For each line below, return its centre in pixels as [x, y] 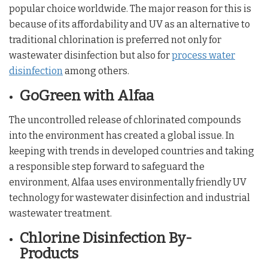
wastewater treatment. [60, 213]
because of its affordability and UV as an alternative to [130, 24]
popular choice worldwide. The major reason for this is [130, 8]
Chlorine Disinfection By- [106, 238]
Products [49, 253]
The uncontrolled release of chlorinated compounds [125, 120]
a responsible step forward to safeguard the [107, 166]
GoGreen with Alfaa [87, 95]
